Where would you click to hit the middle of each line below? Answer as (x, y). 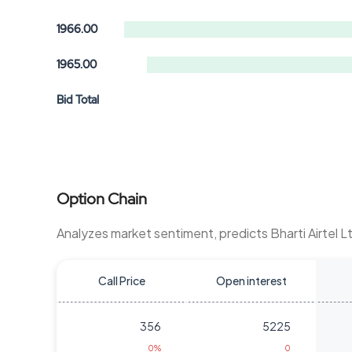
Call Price (121, 280)
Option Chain (102, 199)
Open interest (251, 280)
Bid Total (78, 100)
